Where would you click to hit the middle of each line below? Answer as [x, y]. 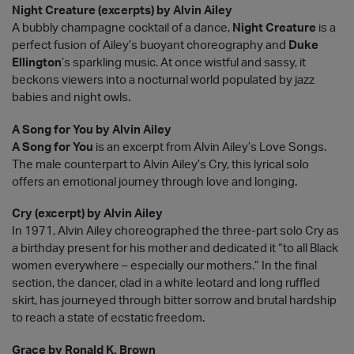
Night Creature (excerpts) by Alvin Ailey [122, 10]
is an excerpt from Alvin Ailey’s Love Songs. [210, 147]
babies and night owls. [71, 97]
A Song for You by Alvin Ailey [92, 130]
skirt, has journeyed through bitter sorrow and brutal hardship [174, 301]
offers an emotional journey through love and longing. [154, 182]
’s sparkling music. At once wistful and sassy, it [184, 62]
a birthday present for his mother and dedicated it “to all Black [175, 249]
